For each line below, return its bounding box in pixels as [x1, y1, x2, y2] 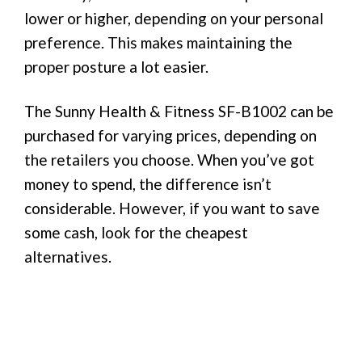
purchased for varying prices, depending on [24, 125, 317, 145]
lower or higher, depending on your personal [24, 8, 323, 27]
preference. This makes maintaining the [24, 32, 293, 52]
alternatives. [24, 246, 112, 266]
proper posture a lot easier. [24, 57, 208, 76]
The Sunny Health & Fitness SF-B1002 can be [24, 101, 334, 120]
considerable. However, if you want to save [24, 198, 320, 217]
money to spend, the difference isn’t [24, 174, 271, 193]
